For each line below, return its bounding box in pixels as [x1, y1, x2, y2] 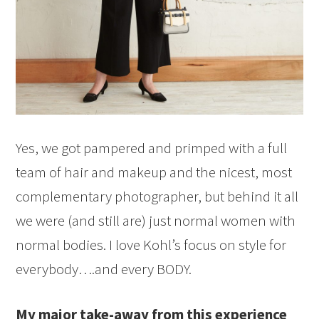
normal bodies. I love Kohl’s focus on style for [16, 235, 287, 255]
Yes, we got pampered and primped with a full [16, 138, 288, 158]
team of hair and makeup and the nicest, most [16, 162, 293, 182]
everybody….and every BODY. [16, 259, 192, 279]
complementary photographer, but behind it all [16, 187, 299, 206]
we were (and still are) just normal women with [16, 211, 296, 231]
